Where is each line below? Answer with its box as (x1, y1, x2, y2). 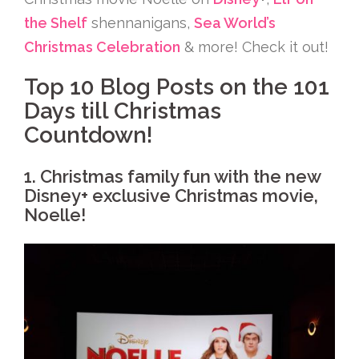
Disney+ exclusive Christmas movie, (24, 185, 318, 206)
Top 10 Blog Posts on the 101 (24, 74, 329, 100)
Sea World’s (194, 14, 276, 31)
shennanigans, (87, 14, 194, 31)
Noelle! (24, 204, 86, 225)
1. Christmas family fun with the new (24, 166, 321, 187)
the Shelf (24, 14, 87, 31)
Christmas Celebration (24, 38, 180, 55)
